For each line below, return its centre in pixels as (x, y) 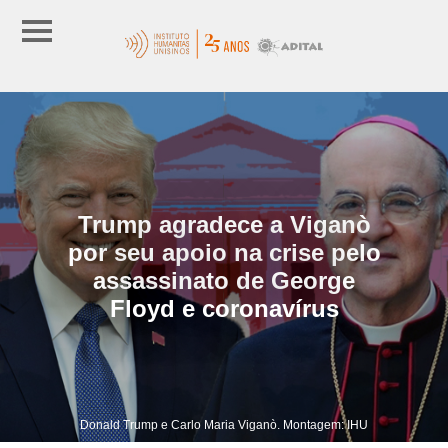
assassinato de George (224, 280)
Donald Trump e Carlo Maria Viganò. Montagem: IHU (224, 424)
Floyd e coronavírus (224, 308)
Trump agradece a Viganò (224, 224)
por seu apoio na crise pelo (224, 252)
